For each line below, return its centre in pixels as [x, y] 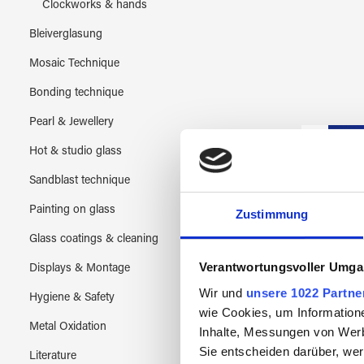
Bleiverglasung [66, 35]
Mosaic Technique [74, 64]
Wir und [222, 292]
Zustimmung [272, 214]
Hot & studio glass [76, 152]
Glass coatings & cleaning [94, 239]
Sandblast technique [80, 181]
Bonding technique [76, 93]
